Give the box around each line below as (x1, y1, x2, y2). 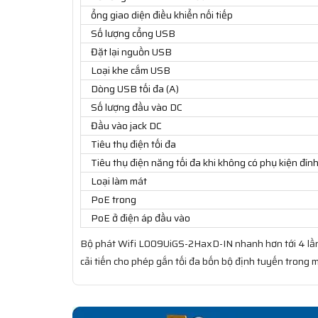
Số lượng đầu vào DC (91, 99, 182, 116)
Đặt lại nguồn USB (91, 44, 172, 60)
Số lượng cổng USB (91, 26, 175, 42)
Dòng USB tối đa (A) (91, 81, 179, 97)
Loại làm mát (91, 173, 147, 190)
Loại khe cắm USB (91, 62, 170, 79)
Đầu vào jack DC (91, 118, 162, 134)
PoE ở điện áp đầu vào (91, 210, 190, 226)
